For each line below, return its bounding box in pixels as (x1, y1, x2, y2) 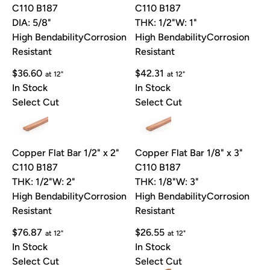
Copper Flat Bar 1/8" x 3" (135, 147, 243, 159)
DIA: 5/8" (12, 17, 51, 29)
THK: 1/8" (135, 176, 176, 188)
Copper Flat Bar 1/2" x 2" (12, 147, 119, 159)
